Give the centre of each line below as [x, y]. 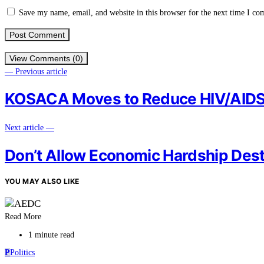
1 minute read [51, 235]
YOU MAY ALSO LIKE [42, 181]
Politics [22, 253]
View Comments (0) [46, 58]
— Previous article [36, 71]
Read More [23, 217]
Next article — [29, 128]
